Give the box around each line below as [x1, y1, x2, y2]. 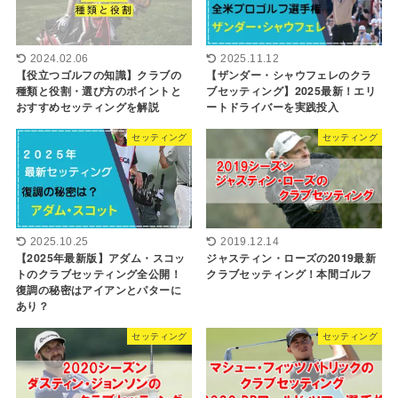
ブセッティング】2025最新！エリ [206, 82, 377, 99]
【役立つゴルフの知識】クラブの [15, 66, 182, 83]
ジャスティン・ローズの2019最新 [206, 249, 377, 266]
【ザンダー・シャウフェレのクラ [206, 66, 372, 83]
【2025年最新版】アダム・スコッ [15, 249, 186, 266]
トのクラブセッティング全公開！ [15, 265, 182, 282]
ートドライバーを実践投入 [206, 98, 339, 115]
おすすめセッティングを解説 [15, 98, 160, 115]
